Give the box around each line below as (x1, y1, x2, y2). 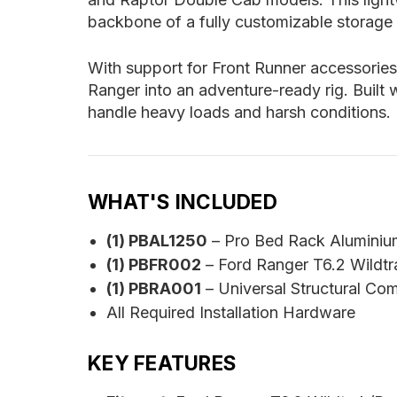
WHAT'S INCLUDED (88, 190, 277, 214)
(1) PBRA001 (105, 279, 201, 299)
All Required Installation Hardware (105, 303, 355, 323)
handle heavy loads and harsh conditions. (88, 103, 391, 122)
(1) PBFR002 (105, 255, 201, 275)
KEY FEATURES (88, 351, 237, 376)
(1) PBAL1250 (105, 231, 207, 251)
